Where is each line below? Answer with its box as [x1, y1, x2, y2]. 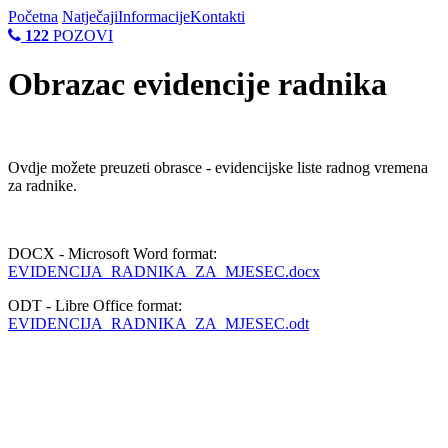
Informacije [118, 8, 190, 25]
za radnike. [8, 176, 77, 194]
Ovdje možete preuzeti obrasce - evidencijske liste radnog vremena [8, 158, 428, 176]
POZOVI [49, 27, 113, 44]
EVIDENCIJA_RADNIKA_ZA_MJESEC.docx [8, 262, 320, 280]
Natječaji [62, 8, 118, 25]
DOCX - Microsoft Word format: [8, 244, 217, 262]
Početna [8, 8, 58, 25]
